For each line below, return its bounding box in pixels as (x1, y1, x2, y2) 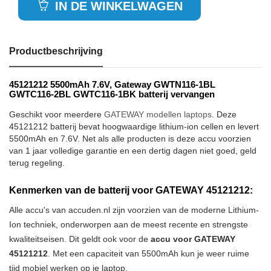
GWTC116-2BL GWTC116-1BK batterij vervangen (9, 89, 215, 99)
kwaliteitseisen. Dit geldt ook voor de (9, 234, 151, 244)
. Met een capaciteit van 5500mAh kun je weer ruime (48, 249, 249, 258)
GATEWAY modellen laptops (104, 109, 212, 119)
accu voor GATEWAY (151, 234, 235, 244)
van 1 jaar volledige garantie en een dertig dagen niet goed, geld (9, 146, 256, 155)
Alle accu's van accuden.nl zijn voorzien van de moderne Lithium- (9, 205, 259, 215)
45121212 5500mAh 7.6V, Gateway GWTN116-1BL (9, 79, 215, 90)
